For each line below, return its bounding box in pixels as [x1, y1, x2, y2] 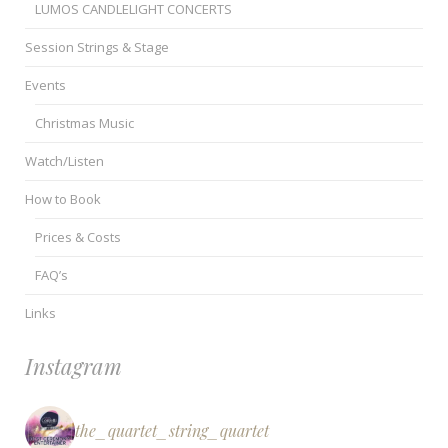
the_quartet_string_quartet [75, 420, 269, 442]
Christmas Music [35, 114, 135, 133]
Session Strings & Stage [25, 38, 169, 57]
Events [25, 76, 66, 95]
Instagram [25, 351, 122, 382]
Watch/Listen [25, 152, 104, 171]
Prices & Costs [35, 228, 122, 247]
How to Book [25, 190, 101, 209]
